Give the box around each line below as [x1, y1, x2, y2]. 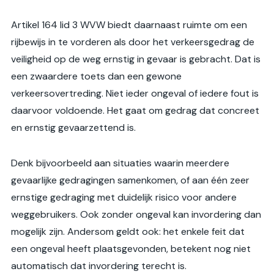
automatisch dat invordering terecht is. [11, 259, 187, 273]
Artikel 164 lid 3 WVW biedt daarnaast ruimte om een [11, 18, 247, 32]
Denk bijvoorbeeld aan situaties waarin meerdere [11, 157, 229, 170]
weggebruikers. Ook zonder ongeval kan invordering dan [11, 208, 261, 221]
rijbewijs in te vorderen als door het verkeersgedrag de [11, 35, 254, 49]
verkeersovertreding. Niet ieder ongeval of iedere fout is [11, 87, 259, 100]
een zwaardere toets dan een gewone [11, 70, 182, 83]
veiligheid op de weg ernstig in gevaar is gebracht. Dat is [11, 53, 261, 66]
